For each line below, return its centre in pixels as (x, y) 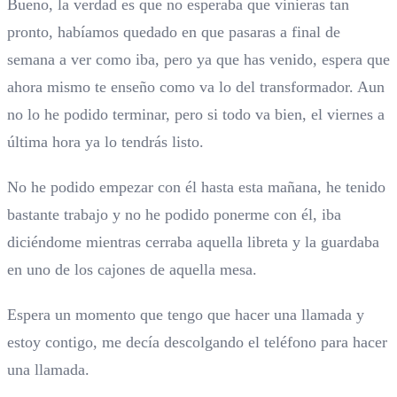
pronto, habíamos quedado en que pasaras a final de (174, 32)
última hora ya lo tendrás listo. (105, 142)
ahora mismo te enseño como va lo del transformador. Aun (196, 87)
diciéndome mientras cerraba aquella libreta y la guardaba (193, 242)
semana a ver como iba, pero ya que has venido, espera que (198, 60)
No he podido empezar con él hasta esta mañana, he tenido (196, 187)
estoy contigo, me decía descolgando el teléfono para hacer (197, 343)
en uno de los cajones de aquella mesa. (132, 270)
